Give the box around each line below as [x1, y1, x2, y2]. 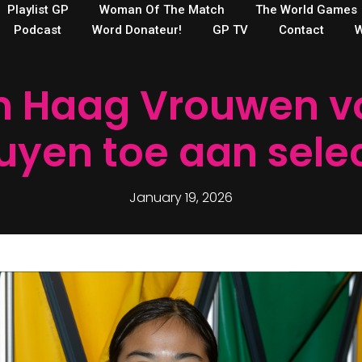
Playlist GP [6, 2, 69, 17]
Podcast [13, 23, 61, 37]
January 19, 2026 [129, 187, 233, 207]
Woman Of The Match [99, 2, 225, 17]
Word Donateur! [91, 23, 182, 37]
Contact [278, 23, 324, 37]
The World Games [255, 2, 357, 17]
